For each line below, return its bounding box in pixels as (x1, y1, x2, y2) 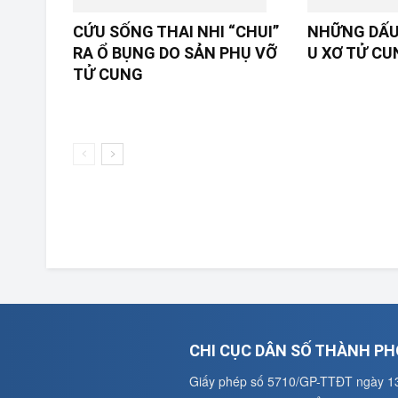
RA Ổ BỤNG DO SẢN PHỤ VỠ (73, 44, 277, 62)
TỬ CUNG (73, 65, 143, 84)
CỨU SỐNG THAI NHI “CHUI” (73, 22, 279, 41)
